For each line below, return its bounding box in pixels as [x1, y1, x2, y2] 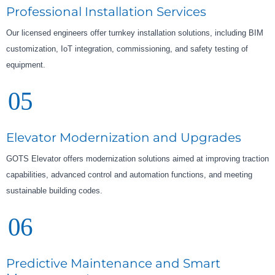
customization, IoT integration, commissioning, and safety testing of [6, 44, 248, 54]
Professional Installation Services [6, 4, 206, 20]
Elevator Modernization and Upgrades [6, 130, 241, 145]
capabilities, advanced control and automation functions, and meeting [6, 170, 252, 180]
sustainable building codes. [6, 186, 103, 196]
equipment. [6, 60, 45, 70]
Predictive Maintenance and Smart [6, 256, 220, 271]
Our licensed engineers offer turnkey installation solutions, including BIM [6, 28, 263, 38]
